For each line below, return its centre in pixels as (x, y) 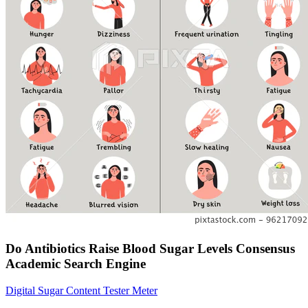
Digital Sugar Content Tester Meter (81, 290)
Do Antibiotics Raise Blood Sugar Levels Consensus (150, 249)
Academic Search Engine (76, 264)
